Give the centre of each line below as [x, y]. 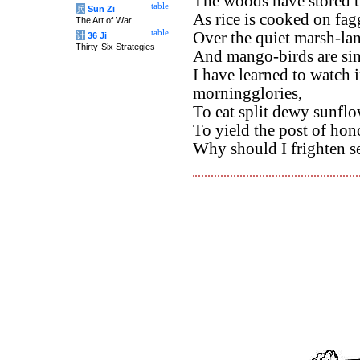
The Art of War [104, 20]
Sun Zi [101, 9]
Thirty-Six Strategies [115, 47]
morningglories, [247, 93]
